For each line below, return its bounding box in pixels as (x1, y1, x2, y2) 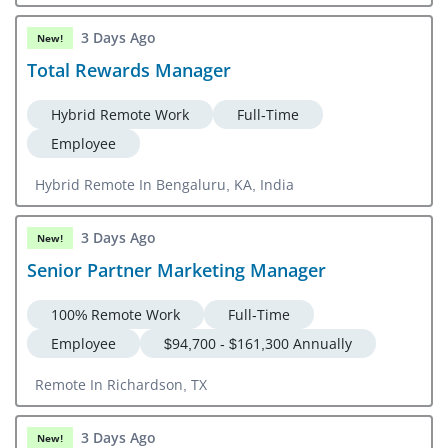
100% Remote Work (51, 304, 180, 324)
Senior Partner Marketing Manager (27, 257, 326, 282)
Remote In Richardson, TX (35, 374, 207, 394)
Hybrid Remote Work (51, 104, 189, 124)
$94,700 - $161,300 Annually (164, 333, 352, 353)
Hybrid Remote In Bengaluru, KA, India (35, 174, 294, 194)
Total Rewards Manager (27, 57, 231, 82)
